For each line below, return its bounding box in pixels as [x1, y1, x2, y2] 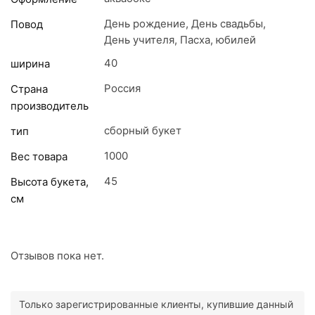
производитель [11, 98, 89, 112]
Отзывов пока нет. [11, 249, 104, 263]
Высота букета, [11, 174, 89, 188]
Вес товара [11, 149, 67, 163]
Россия [104, 81, 141, 95]
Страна [11, 82, 48, 96]
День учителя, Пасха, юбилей [104, 32, 256, 46]
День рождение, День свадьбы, [104, 16, 266, 30]
